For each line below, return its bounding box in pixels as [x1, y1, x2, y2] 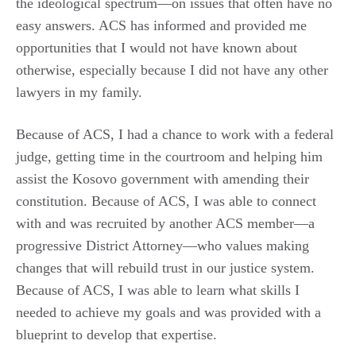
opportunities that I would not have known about [16, 40, 297, 56]
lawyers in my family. [16, 84, 142, 100]
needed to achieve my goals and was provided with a [16, 304, 321, 320]
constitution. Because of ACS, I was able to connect [16, 193, 316, 209]
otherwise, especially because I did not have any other [16, 62, 328, 78]
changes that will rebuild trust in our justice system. [16, 260, 315, 276]
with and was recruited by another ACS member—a [16, 215, 315, 231]
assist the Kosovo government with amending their [16, 171, 309, 187]
